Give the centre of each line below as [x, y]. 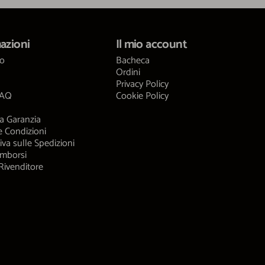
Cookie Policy [142, 96]
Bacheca [132, 60]
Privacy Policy [142, 84]
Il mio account [151, 44]
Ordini [128, 72]
